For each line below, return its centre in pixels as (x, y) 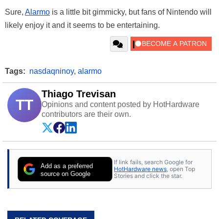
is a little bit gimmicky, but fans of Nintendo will (131, 12)
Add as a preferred (67, 166)
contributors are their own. (86, 114)
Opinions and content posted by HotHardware (120, 105)
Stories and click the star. (148, 175)
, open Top (181, 169)
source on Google (66, 174)
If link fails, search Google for (153, 162)
